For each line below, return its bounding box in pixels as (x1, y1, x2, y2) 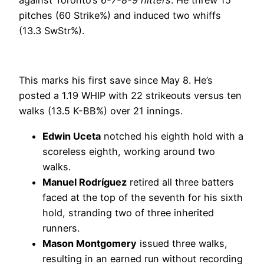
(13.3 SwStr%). (19, 24, 84, 37)
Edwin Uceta (42, 130, 101, 142)
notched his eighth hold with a (101, 130, 243, 142)
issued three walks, (137, 237, 227, 249)
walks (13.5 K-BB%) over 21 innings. (19, 105, 183, 117)
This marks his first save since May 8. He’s (19, 74, 213, 87)
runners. (42, 222, 80, 234)
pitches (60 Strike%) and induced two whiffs (19, 9, 221, 21)
